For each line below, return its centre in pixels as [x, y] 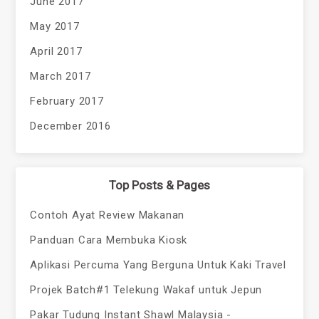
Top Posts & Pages [159, 185]
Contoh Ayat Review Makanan [108, 215]
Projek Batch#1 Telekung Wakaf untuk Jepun [146, 289]
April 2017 [56, 51]
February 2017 [67, 101]
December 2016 [70, 126]
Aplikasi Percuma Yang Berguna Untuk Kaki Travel [158, 265]
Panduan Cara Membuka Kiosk [109, 240]
